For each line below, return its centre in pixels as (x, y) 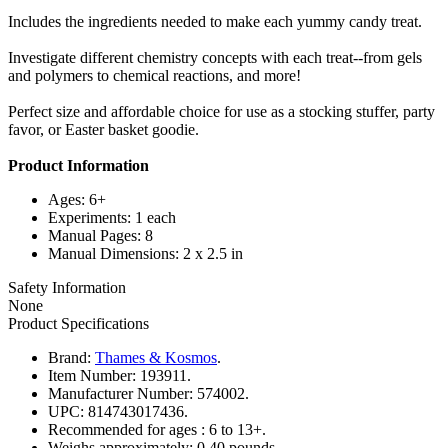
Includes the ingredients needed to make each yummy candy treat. (215, 21)
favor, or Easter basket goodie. (103, 129)
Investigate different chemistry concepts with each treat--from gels (215, 57)
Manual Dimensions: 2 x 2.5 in (145, 253)
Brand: (69, 357)
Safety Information (67, 287)
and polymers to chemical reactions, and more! (154, 75)
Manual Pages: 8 (100, 235)
